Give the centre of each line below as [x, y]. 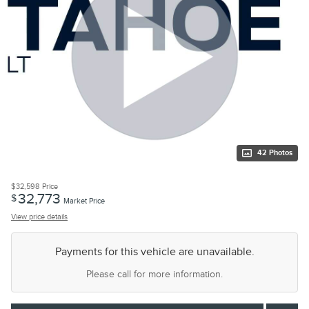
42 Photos [275, 152]
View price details [39, 217]
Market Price [84, 201]
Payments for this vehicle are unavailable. [154, 251]
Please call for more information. [154, 274]
